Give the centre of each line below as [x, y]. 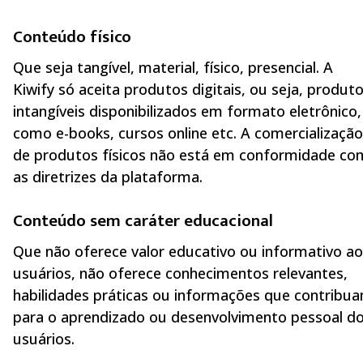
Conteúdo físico [72, 37]
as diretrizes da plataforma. [108, 176]
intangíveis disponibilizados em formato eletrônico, [187, 111]
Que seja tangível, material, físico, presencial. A [173, 67]
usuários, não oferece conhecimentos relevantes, [180, 273]
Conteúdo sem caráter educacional [143, 221]
